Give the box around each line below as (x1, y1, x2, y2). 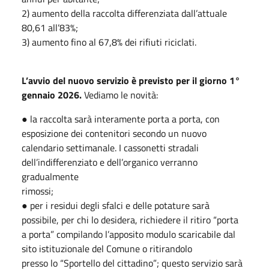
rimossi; (22, 183, 53, 198)
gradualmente (22, 169, 79, 184)
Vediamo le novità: (82, 87, 158, 102)
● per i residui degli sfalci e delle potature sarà (22, 198, 210, 213)
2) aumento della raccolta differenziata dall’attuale (22, 5, 227, 20)
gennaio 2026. (22, 87, 82, 102)
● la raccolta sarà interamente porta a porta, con (22, 111, 220, 126)
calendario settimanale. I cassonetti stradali (22, 140, 199, 155)
